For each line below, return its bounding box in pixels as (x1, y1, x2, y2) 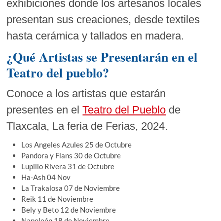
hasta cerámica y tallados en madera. (6, 29, 184, 42)
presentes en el (6, 103, 83, 116)
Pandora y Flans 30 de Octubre (21, 150, 121, 160)
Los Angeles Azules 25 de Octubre (21, 140, 132, 149)
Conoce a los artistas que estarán (6, 87, 166, 100)
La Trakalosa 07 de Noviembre (21, 183, 120, 192)
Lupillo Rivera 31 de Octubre (21, 161, 115, 171)
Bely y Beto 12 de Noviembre (21, 205, 116, 214)
